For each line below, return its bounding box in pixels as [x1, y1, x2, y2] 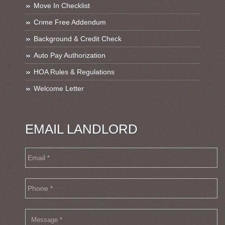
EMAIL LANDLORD [25, 122, 138, 137]
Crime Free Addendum [34, 18, 106, 27]
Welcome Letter [34, 84, 84, 93]
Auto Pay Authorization [34, 51, 105, 60]
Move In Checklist [34, 2, 90, 10]
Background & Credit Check [34, 35, 122, 43]
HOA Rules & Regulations [34, 68, 115, 76]
